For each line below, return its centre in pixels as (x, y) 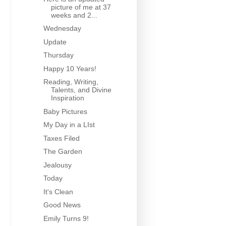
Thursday (58, 55)
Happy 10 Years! (70, 68)
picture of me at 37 (81, 7)
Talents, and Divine (81, 90)
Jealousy (57, 165)
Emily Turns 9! (66, 218)
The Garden (63, 152)
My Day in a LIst (69, 125)
